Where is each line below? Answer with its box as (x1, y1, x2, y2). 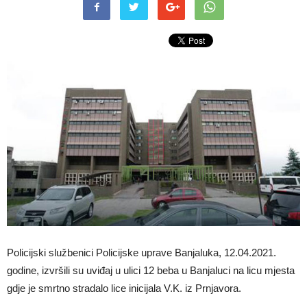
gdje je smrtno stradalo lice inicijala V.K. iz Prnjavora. (7, 282, 241, 294)
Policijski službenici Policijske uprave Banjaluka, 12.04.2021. (7, 246, 276, 258)
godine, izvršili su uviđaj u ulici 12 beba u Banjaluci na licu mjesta (7, 264, 295, 276)
